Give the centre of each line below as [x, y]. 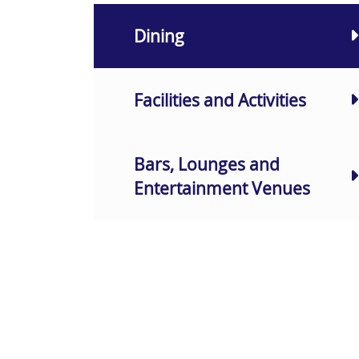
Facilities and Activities [220, 100]
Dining [159, 36]
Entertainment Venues [222, 188]
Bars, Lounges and [207, 164]
